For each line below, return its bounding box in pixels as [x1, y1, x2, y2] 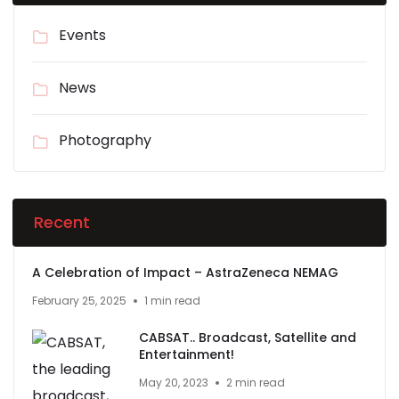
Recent [34, 210, 90, 233]
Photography [59, 129, 151, 151]
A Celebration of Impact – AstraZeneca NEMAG [32, 263, 338, 281]
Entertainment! [139, 345, 234, 363]
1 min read [144, 292, 200, 308]
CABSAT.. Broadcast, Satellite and [139, 328, 356, 346]
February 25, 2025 [32, 292, 126, 308]
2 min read [226, 374, 285, 390]
